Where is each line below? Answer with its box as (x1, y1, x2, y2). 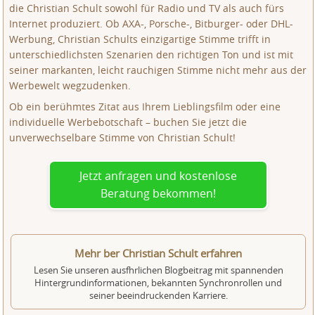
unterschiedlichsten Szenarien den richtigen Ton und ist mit (9, 48, 294, 61)
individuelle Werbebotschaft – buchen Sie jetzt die (9, 115, 247, 129)
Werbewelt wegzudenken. (9, 79, 131, 92)
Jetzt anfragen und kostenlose (79, 168, 237, 184)
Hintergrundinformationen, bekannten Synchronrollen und (34, 276, 282, 289)
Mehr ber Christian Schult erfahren (75, 246, 242, 260)
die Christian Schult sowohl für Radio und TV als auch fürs (9, 1, 285, 15)
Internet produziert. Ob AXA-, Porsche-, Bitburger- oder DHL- (9, 17, 294, 30)
